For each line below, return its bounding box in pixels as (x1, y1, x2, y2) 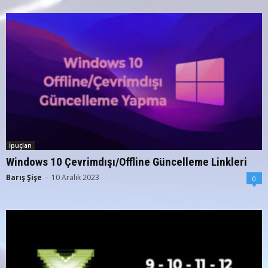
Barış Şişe (6, 172, 42, 182)
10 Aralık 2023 (51, 172, 99, 182)
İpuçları (9, 141, 32, 150)
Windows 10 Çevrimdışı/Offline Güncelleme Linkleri (6, 154, 247, 169)
